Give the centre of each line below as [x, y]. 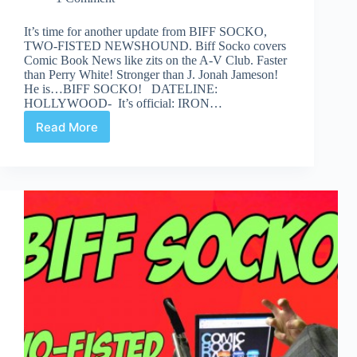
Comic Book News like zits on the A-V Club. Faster [155, 61]
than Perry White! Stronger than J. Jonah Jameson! [151, 75]
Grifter [85, 194]
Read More [67, 127]
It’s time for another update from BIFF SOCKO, [145, 32]
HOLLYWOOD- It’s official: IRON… [123, 104]
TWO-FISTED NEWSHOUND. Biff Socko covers [155, 46]
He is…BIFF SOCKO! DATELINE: [121, 89]
